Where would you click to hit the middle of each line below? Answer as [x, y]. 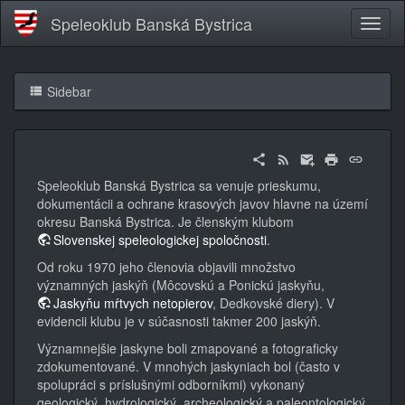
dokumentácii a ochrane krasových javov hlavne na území [202, 203]
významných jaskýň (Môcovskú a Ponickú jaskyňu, [181, 284]
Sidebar [67, 91]
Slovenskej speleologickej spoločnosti [160, 239]
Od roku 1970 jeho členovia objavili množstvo [166, 266]
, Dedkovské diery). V [273, 302]
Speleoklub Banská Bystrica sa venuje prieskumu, [179, 185]
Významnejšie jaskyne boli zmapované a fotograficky [188, 348]
